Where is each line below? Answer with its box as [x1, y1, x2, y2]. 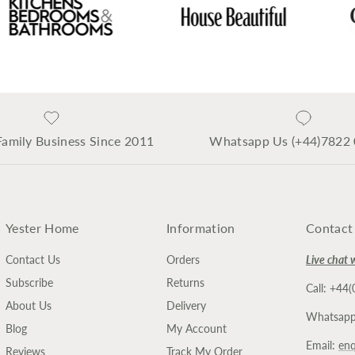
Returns [166, 276, 204, 290]
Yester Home [6, 220, 79, 236]
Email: [306, 338, 338, 353]
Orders [166, 253, 200, 267]
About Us [6, 299, 52, 313]
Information [166, 220, 235, 236]
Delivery [166, 299, 206, 313]
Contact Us [6, 253, 60, 267]
